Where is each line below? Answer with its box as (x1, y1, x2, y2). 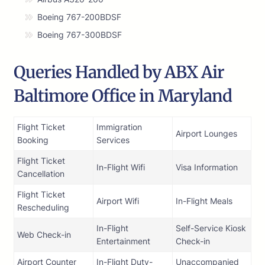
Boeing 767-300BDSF (37, 30, 122, 40)
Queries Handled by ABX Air (14, 62, 224, 83)
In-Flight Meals (176, 196, 232, 206)
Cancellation (17, 169, 64, 179)
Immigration (96, 122, 142, 132)
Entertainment (96, 236, 150, 247)
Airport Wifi (96, 196, 139, 206)
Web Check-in (17, 230, 71, 240)
